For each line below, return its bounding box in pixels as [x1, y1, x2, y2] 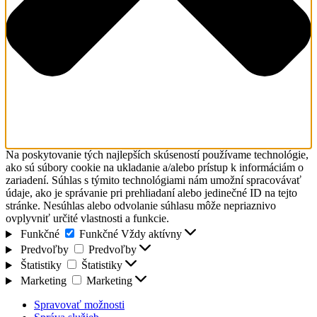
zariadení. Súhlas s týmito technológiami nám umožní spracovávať [6, 174, 301, 187]
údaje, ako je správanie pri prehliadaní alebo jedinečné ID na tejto [6, 187, 297, 200]
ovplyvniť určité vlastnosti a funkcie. [6, 212, 169, 225]
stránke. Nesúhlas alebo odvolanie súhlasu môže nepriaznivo [6, 200, 276, 212]
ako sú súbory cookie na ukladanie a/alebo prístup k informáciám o [6, 161, 304, 174]
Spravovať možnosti [34, 299, 125, 311]
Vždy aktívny [120, 228, 185, 241]
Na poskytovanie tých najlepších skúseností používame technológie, [6, 149, 309, 161]
